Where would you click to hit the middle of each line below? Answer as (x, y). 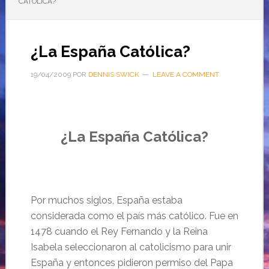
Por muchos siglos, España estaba (106, 200)
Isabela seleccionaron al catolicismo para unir (131, 247)
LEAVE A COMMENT (186, 74)
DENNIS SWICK (113, 74)
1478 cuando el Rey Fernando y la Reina (119, 231)
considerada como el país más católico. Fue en (134, 216)
